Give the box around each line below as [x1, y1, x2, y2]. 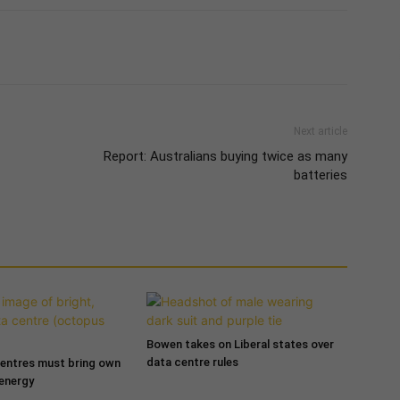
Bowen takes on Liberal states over [146, 337, 334, 351]
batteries [293, 166, 347, 183]
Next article [293, 124, 347, 137]
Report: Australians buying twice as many [103, 147, 347, 164]
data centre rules [146, 354, 238, 369]
